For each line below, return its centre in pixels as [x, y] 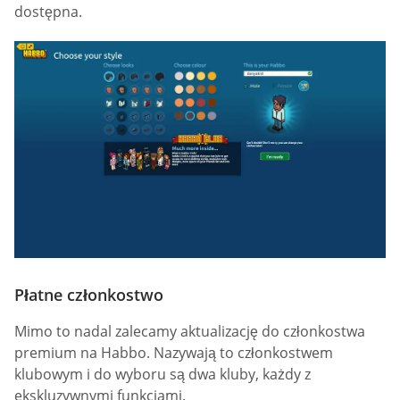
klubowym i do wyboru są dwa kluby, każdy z [162, 375]
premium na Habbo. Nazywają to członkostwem [174, 353]
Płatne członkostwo [89, 295]
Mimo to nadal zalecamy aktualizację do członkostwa [190, 332]
